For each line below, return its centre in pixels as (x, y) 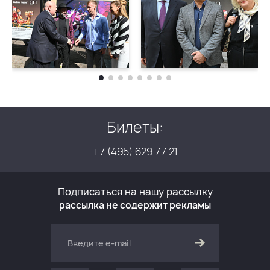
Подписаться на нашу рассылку (135, 192)
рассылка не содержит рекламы (135, 205)
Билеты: (135, 127)
